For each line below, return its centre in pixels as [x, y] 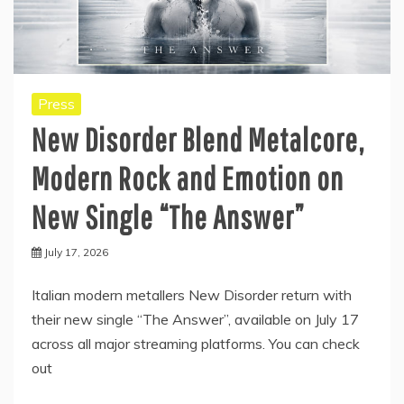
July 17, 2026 [76, 252]
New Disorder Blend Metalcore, [198, 139]
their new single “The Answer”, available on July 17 [195, 319]
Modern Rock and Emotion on [188, 178]
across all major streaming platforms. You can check [196, 343]
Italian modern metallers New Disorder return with [192, 294]
